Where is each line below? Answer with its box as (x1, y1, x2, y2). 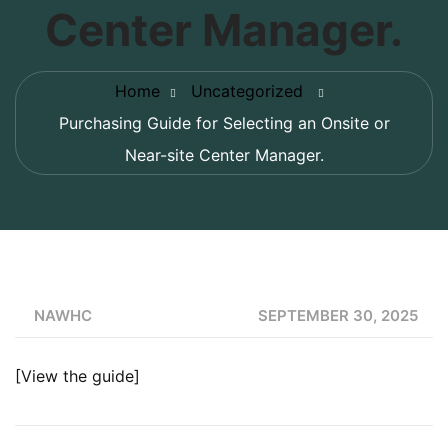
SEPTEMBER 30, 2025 (258, 306, 418, 326)
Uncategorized (190, 81, 303, 101)
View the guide (21, 365, 134, 386)
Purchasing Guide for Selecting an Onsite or (58, 113, 390, 133)
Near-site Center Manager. (124, 145, 324, 165)
